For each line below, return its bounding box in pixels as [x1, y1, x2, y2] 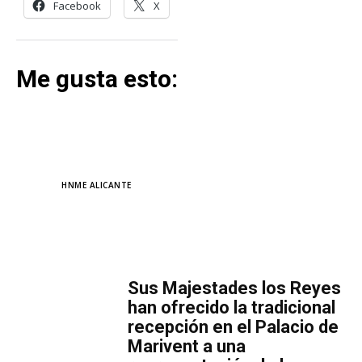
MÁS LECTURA [112, 238, 250, 262]
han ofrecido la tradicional [128, 297, 336, 318]
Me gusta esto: [16, 65, 178, 94]
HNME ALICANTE [61, 179, 132, 192]
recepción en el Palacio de [128, 317, 339, 338]
